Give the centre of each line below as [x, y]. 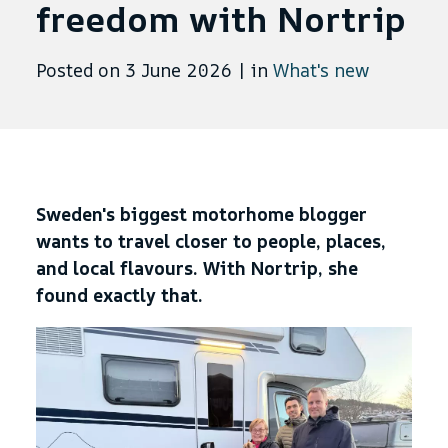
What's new [321, 69]
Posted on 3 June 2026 [134, 69]
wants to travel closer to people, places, [211, 240]
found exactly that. [119, 294]
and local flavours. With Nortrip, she [197, 267]
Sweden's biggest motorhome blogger [201, 213]
